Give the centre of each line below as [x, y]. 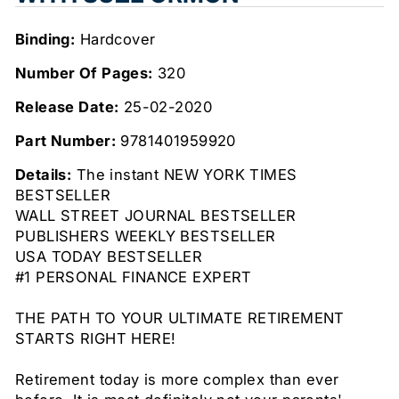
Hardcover [115, 40]
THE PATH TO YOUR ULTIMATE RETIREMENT [180, 318]
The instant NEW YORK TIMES [184, 175]
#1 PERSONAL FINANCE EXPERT [134, 277]
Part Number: [65, 141]
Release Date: [67, 107]
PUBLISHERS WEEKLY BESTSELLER [146, 236]
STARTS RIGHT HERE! [96, 339]
